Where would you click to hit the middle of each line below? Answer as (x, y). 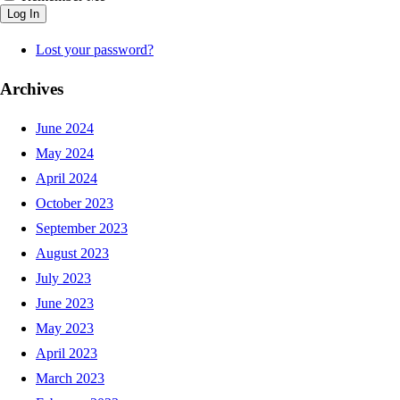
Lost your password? (95, 50)
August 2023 (72, 253)
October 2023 (75, 203)
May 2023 (65, 328)
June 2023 (65, 303)
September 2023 (82, 228)
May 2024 (65, 153)
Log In (23, 14)
